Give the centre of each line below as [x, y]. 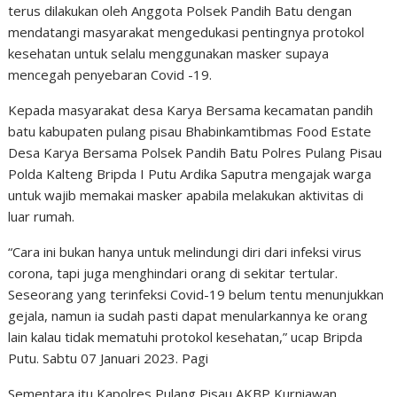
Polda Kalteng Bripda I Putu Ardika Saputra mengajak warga [190, 174]
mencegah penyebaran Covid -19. [110, 74]
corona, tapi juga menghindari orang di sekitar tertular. [173, 273]
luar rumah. [42, 216]
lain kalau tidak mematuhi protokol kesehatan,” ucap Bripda [186, 337]
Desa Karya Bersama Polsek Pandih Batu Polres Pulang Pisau [195, 152]
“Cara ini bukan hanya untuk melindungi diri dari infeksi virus [185, 252]
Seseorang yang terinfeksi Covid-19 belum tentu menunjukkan [196, 294]
